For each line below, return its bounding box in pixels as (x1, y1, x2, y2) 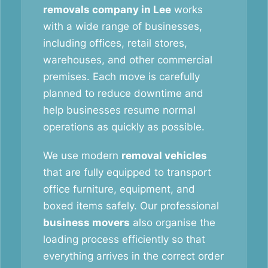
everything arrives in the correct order (43, 250, 224, 262)
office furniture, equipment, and (43, 183, 195, 195)
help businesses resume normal (43, 104, 196, 116)
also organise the (130, 217, 215, 229)
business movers (43, 217, 130, 229)
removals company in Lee (43, 4, 171, 16)
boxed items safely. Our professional (43, 200, 219, 212)
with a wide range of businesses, (43, 20, 202, 32)
